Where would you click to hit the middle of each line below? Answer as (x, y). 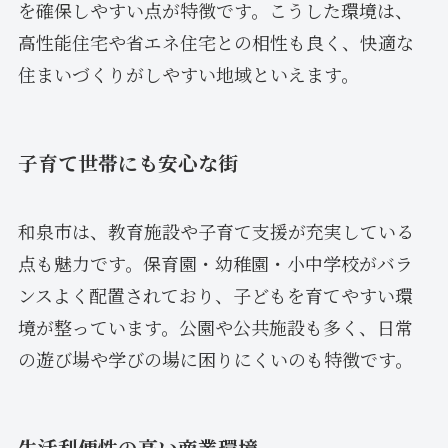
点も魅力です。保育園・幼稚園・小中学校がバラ (215, 263)
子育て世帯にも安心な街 (127, 162)
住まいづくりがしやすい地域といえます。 (188, 73)
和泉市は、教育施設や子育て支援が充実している (215, 231)
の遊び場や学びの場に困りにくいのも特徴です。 (215, 359)
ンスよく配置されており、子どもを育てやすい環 (215, 295)
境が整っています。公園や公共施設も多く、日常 (215, 327)
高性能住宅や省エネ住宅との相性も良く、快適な (215, 41)
